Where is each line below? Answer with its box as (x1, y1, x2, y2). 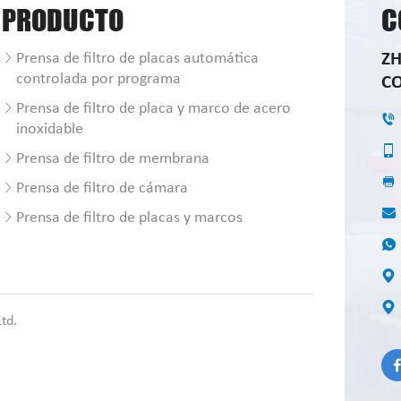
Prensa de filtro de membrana (15, 150, 209, 167)
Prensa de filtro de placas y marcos (15, 209, 243, 226)
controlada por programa (15, 71, 181, 88)
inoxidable (15, 121, 83, 138)
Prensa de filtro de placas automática (15, 50, 259, 67)
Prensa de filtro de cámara (15, 180, 188, 197)
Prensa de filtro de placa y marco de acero (15, 100, 291, 117)
